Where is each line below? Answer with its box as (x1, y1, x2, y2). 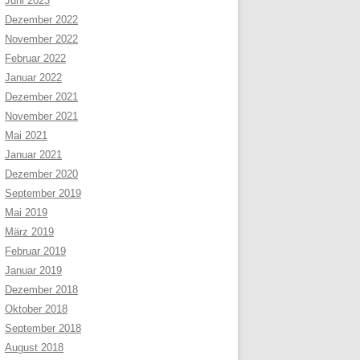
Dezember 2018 (5, 284, 78, 296)
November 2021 (5, 110, 78, 122)
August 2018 (5, 342, 63, 354)
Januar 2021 (5, 149, 62, 161)
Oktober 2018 (5, 303, 67, 315)
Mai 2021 (5, 129, 47, 141)
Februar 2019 (5, 245, 66, 257)
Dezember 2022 (5, 14, 78, 26)
